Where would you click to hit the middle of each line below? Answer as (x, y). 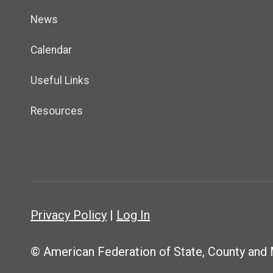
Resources (57, 111)
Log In (133, 215)
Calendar (51, 50)
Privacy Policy (69, 215)
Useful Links (60, 81)
